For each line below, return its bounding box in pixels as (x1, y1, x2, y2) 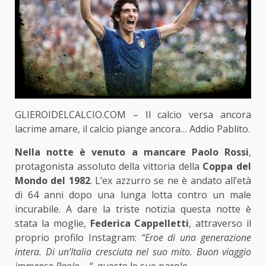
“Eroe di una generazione (141, 231, 251, 245)
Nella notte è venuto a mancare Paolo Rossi (15, 145, 249, 159)
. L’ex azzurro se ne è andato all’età (90, 174, 252, 188)
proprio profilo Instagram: (15, 231, 141, 245)
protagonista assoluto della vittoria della (15, 160, 203, 173)
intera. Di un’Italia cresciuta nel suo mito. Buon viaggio (15, 245, 251, 259)
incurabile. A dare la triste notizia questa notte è (15, 202, 251, 216)
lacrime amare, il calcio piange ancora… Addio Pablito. (15, 122, 250, 136)
